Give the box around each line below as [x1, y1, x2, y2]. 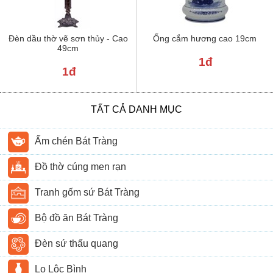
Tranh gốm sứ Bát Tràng [35, 187, 140, 198]
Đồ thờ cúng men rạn [35, 161, 127, 172]
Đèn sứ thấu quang [35, 238, 119, 249]
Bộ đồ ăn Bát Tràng [35, 213, 119, 224]
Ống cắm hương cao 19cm [152, 34, 257, 44]
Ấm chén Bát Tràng [35, 136, 118, 147]
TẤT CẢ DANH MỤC [91, 104, 182, 115]
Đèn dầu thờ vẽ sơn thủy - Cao [8, 34, 128, 44]
